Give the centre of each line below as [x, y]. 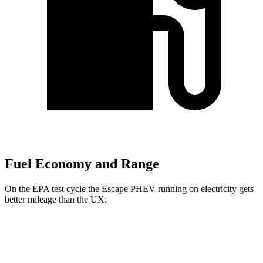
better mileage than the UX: [56, 199]
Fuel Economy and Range [82, 164]
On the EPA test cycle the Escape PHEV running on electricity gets [129, 188]
